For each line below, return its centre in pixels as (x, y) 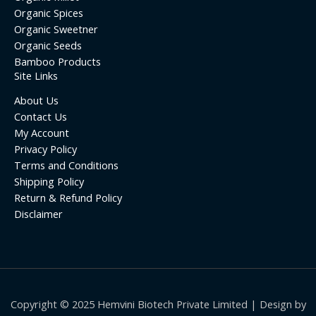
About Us (36, 101)
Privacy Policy (45, 149)
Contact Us (41, 117)
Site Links (36, 76)
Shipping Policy (49, 182)
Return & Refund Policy (68, 198)
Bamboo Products (57, 62)
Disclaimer (38, 214)
